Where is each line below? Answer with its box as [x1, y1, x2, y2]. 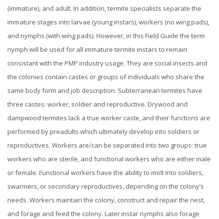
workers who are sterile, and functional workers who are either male [7, 154, 211, 164]
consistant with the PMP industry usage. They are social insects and [7, 59, 207, 68]
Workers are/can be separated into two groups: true [52, 141, 207, 150]
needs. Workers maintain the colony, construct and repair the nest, [7, 196, 205, 205]
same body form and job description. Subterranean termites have [7, 86, 202, 95]
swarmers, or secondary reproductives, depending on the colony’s [7, 182, 204, 191]
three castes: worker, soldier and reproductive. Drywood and [7, 100, 188, 109]
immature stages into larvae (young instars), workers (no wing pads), [7, 18, 209, 27]
